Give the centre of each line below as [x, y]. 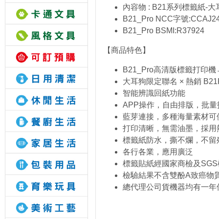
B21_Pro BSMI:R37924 [164, 31]
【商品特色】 [127, 50]
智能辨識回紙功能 [154, 93]
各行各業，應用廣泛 [158, 152]
